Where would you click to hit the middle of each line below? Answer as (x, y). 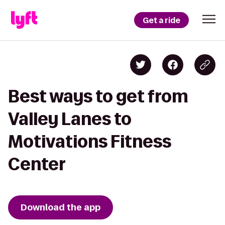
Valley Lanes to (70, 119)
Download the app (61, 207)
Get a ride (161, 20)
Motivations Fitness (90, 141)
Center (37, 164)
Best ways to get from (98, 96)
